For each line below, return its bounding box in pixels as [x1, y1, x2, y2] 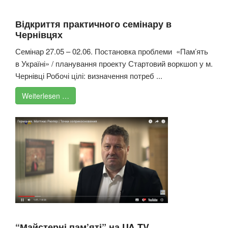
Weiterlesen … [22, 91, 69, 101]
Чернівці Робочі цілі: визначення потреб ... [15, 70, 162, 81]
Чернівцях [15, 28, 63, 42]
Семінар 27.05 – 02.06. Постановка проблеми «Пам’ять [15, 46, 208, 57]
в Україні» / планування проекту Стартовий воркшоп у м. [15, 58, 213, 69]
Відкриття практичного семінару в [15, 17, 172, 31]
